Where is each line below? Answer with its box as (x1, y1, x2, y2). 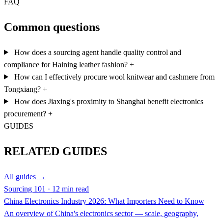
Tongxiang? (4, 84, 43, 93)
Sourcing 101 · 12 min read (4, 184, 89, 193)
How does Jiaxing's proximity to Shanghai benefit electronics (12, 97, 203, 106)
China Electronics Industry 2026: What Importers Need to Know (4, 196, 204, 205)
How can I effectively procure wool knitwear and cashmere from (12, 72, 215, 81)
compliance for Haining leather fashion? (4, 60, 130, 69)
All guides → (4, 172, 46, 181)
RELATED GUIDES (4, 144, 107, 158)
